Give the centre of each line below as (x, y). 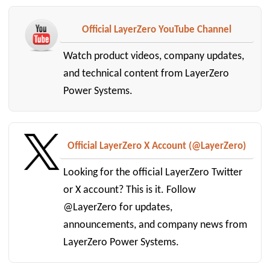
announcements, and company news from (155, 225)
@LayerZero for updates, (118, 208)
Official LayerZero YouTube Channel (157, 30)
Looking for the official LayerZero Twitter (153, 173)
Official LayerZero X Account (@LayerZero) (157, 146)
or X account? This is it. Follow (130, 190)
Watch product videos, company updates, (154, 57)
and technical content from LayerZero (146, 74)
